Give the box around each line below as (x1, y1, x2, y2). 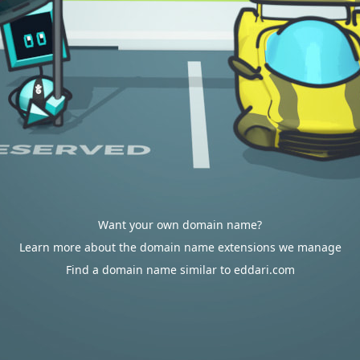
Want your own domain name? (98, 217, 262, 232)
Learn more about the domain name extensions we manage (18, 239, 342, 255)
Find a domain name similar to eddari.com (65, 262, 295, 277)
